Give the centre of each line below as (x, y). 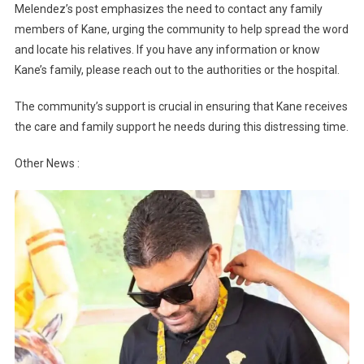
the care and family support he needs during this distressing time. (181, 126)
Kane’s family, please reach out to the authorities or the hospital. (177, 69)
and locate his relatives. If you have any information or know (167, 49)
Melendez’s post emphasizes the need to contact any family (168, 9)
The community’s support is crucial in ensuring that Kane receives (181, 106)
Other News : (47, 163)
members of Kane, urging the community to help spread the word (181, 29)
